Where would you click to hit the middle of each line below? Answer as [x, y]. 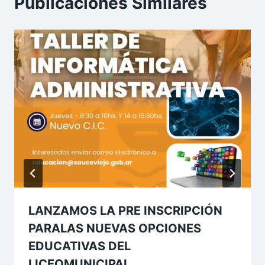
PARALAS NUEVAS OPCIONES [115, 228]
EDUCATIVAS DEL [80, 246]
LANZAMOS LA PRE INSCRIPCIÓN [125, 210]
